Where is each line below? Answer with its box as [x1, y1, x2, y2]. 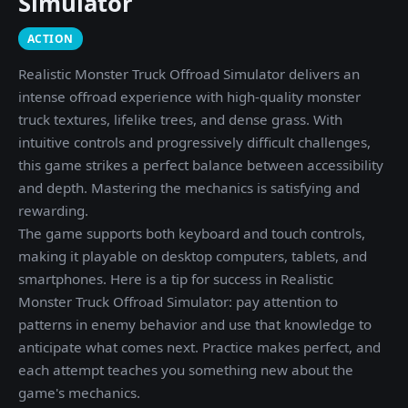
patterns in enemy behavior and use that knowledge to [18, 315, 372, 333]
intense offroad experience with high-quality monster [18, 87, 361, 106]
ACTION [27, 31, 74, 46]
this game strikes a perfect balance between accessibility [18, 156, 383, 174]
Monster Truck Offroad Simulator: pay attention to [18, 292, 338, 311]
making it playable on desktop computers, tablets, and [18, 247, 367, 265]
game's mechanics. [18, 383, 140, 402]
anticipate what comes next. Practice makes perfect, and [18, 338, 381, 356]
